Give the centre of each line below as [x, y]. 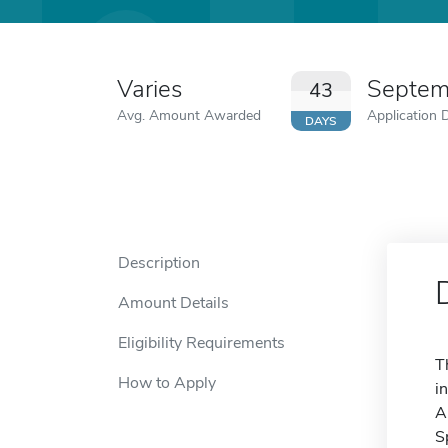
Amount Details [173, 303]
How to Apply [167, 383]
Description [159, 263]
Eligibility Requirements [201, 343]
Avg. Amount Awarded [189, 115]
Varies [149, 89]
